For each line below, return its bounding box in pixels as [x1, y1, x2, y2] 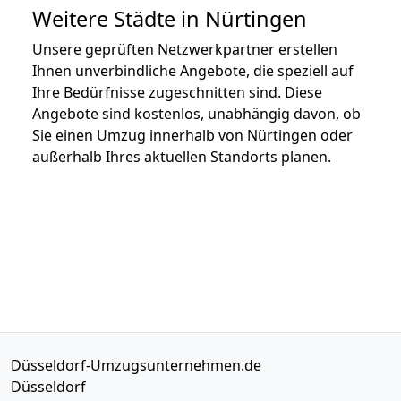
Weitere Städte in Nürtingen [32, 4, 307, 33]
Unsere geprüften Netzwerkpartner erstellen [32, 38, 337, 59]
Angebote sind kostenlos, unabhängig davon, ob [32, 103, 361, 124]
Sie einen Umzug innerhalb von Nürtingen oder [32, 124, 353, 145]
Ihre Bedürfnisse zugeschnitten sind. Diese [32, 81, 322, 102]
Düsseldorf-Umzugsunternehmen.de [11, 354, 261, 375]
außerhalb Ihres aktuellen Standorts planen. [32, 146, 331, 166]
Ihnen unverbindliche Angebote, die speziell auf [32, 60, 354, 81]
